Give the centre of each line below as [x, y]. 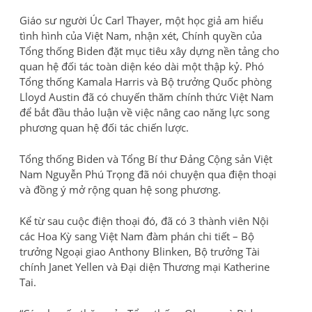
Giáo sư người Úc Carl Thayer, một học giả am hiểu [141, 21]
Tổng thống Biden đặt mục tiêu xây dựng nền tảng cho [149, 51]
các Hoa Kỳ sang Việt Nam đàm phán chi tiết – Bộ [137, 236]
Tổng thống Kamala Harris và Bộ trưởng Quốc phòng [146, 82]
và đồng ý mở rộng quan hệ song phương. [120, 190]
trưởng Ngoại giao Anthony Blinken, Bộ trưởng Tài [140, 252]
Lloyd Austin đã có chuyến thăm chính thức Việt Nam [147, 97]
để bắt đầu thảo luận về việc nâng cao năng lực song [145, 112]
